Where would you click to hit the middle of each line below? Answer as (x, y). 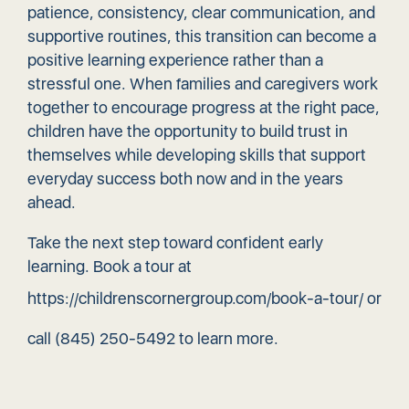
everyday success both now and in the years (185, 179)
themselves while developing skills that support (197, 155)
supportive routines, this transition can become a (202, 37)
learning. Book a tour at (110, 267)
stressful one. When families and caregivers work (203, 84)
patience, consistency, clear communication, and (201, 13)
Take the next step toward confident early (175, 243)
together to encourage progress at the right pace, (204, 108)
